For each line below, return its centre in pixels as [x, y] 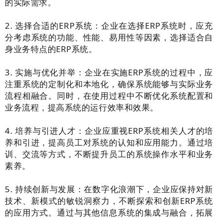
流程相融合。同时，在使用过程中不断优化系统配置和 [109, 95]
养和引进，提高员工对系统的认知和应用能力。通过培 [109, 142]
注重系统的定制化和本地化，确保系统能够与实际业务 [109, 84]
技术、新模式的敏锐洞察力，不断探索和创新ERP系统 [109, 200]
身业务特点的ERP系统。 [51, 49]
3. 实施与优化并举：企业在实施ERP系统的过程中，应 [109, 72]
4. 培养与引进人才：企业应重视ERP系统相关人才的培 [109, 130]
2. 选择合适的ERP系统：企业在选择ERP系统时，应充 [109, 25]
